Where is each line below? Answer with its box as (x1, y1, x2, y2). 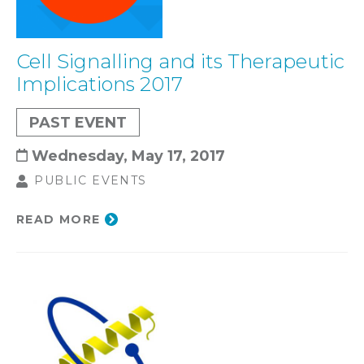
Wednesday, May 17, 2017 (32, 146, 225, 164)
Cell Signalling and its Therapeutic (16, 49, 344, 73)
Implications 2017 (16, 71, 183, 96)
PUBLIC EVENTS (34, 172, 147, 188)
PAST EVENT (29, 113, 127, 131)
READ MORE (16, 212, 101, 227)
